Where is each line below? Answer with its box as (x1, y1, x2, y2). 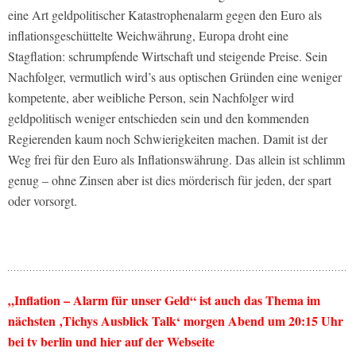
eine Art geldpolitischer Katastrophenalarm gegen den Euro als (8, 6, 322, 24)
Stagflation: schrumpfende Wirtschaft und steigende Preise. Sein (8, 48, 327, 65)
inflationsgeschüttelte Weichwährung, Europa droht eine (8, 27, 288, 44)
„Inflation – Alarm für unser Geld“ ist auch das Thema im (8, 291, 320, 310)
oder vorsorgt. (8, 192, 77, 210)
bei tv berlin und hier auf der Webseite (8, 332, 215, 351)
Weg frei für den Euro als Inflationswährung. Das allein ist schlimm (8, 151, 345, 168)
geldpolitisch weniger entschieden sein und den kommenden (8, 110, 309, 127)
